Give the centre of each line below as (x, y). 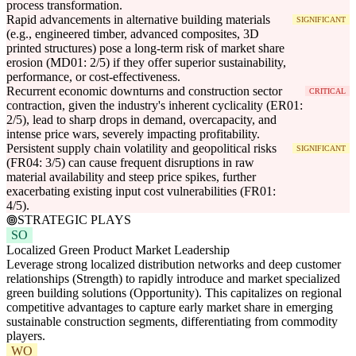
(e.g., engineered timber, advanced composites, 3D (133, 34)
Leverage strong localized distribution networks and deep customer (174, 265)
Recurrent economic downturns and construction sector (144, 91)
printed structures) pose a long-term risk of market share (145, 48)
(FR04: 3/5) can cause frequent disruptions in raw (130, 163)
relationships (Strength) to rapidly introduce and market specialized (173, 279)
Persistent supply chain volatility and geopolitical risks (141, 149)
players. (26, 336)
